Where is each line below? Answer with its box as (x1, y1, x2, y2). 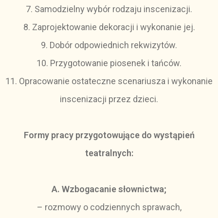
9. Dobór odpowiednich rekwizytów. (41, 40, 177, 50)
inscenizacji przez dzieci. (60, 94, 158, 104)
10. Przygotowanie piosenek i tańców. (36, 58, 182, 68)
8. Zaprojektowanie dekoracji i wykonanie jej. (23, 22, 195, 32)
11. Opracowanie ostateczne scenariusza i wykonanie (5, 76, 213, 86)
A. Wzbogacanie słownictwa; (52, 184, 166, 194)
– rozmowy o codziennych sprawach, (36, 202, 182, 212)
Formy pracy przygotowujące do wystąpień (23, 130, 195, 140)
